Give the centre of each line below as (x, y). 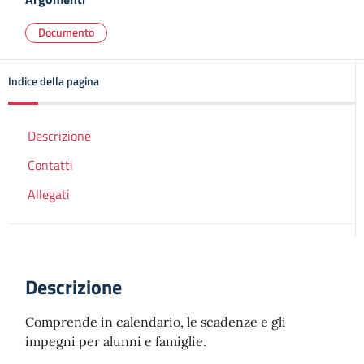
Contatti (50, 165)
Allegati (49, 194)
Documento (66, 32)
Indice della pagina (54, 81)
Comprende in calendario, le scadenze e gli (156, 322)
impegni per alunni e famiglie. (116, 341)
